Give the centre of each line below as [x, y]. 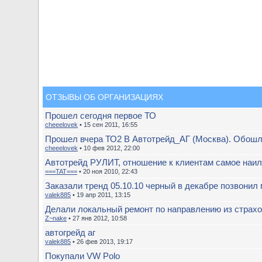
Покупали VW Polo [82, 256]
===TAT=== [61, 171]
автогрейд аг [70, 232]
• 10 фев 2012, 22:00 [109, 148]
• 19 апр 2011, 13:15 [101, 195]
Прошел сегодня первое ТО [101, 116]
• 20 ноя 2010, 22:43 [107, 171]
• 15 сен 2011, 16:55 [108, 125]
